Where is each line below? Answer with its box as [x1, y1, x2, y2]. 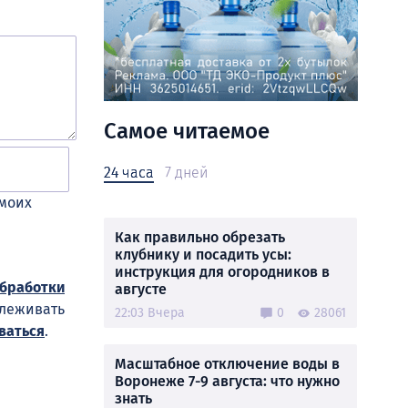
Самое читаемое [104, 118, 270, 144]
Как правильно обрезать [115, 229, 285, 246]
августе [115, 280, 167, 298]
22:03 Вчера [115, 305, 185, 321]
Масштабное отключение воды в [115, 355, 340, 372]
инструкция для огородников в [115, 263, 330, 280]
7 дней [165, 164, 208, 181]
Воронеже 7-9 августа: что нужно [115, 372, 340, 390]
